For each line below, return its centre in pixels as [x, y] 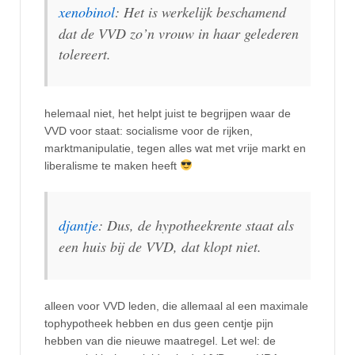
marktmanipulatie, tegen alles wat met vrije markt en [175, 148]
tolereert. [85, 53]
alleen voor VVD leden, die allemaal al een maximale [176, 306]
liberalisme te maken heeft [112, 165]
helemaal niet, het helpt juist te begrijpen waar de [168, 113]
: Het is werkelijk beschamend [200, 11]
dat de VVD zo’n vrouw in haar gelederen [179, 33]
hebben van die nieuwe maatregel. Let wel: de [160, 341]
